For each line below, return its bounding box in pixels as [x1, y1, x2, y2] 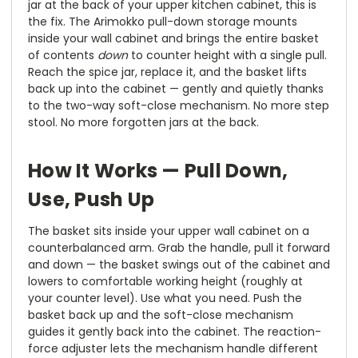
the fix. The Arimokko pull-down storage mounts [28, 14, 297, 30]
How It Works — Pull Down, [28, 157, 288, 185]
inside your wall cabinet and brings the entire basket [28, 30, 319, 47]
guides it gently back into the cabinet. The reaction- [28, 324, 321, 340]
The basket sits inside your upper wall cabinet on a [28, 223, 309, 240]
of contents [28, 47, 97, 64]
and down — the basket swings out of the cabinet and [28, 257, 330, 273]
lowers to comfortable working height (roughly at [28, 273, 303, 290]
